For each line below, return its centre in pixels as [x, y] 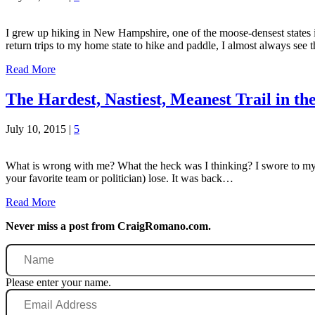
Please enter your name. [58, 283]
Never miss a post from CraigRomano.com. [108, 226]
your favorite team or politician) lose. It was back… [120, 179]
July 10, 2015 [36, 129]
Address [23, 307]
